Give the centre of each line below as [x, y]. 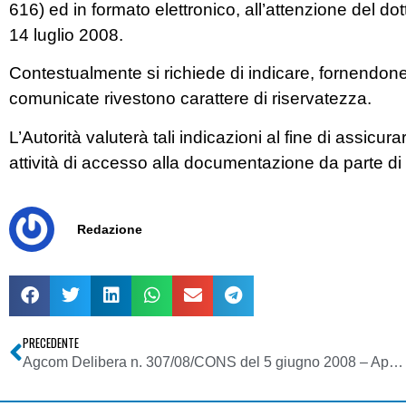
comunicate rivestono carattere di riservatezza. [190, 99]
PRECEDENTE [51, 343]
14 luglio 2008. [66, 34]
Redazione [110, 230]
